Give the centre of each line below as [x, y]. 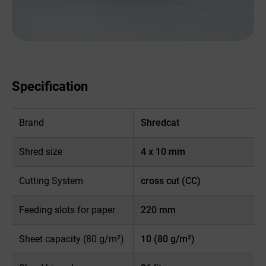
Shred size [41, 151]
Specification [50, 86]
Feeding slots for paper [67, 210]
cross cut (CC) [170, 180]
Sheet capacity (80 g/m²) [72, 239]
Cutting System [51, 180]
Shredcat [160, 122]
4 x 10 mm [163, 151]
